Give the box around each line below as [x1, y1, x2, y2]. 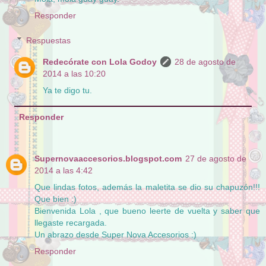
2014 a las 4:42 [34, 165, 93, 175]
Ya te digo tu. [43, 85, 93, 95]
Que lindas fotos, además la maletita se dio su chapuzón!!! [34, 182, 260, 192]
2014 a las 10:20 [43, 68, 106, 78]
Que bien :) [34, 194, 77, 204]
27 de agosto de [185, 153, 246, 163]
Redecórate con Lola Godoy [43, 56, 157, 66]
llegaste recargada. [34, 217, 107, 227]
